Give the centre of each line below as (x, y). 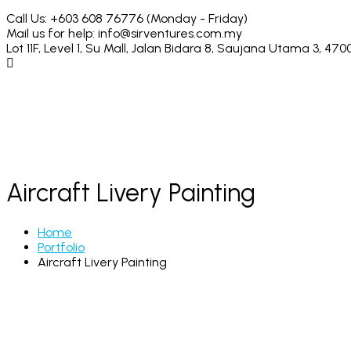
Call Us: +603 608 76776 (75, 18)
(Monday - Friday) (197, 18)
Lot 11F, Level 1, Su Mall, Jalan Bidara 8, (112, 48)
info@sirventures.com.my (170, 33)
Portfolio (61, 247)
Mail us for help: (51, 33)
